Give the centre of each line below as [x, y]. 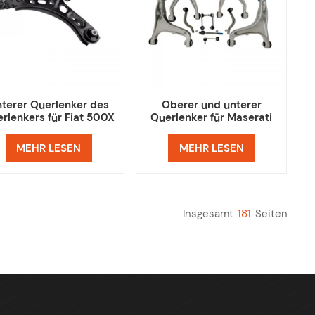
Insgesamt [208, 214]
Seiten [271, 214]
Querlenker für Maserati [212, 118]
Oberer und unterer [211, 105]
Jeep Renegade [49, 130]
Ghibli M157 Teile [211, 130]
